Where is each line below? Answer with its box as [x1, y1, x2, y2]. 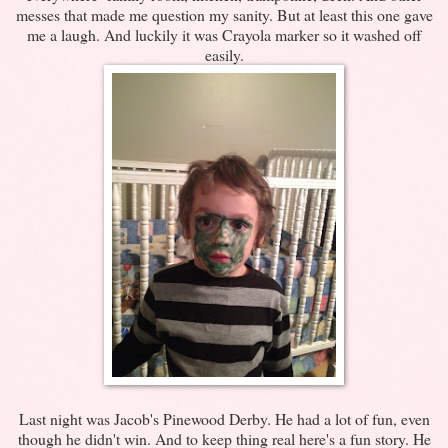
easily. [204, 43, 244, 65]
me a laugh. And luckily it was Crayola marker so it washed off [26, 23, 422, 45]
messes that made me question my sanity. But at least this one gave [15, 3, 433, 25]
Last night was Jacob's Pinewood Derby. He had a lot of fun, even [18, 407, 430, 429]
